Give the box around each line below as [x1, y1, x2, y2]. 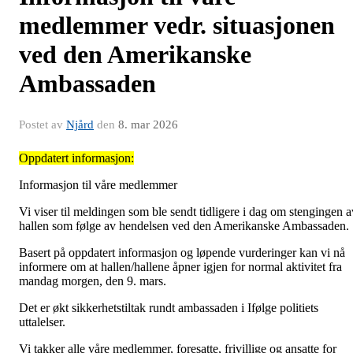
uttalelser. [19, 315, 65, 329]
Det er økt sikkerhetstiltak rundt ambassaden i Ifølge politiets [19, 301, 318, 315]
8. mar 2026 [118, 118, 178, 132]
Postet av [19, 118, 66, 132]
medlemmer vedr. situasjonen [19, 11, 335, 40]
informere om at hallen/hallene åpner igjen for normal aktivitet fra [19, 260, 342, 274]
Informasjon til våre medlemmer [19, 178, 177, 192]
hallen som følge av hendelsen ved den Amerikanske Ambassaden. [19, 219, 349, 233]
